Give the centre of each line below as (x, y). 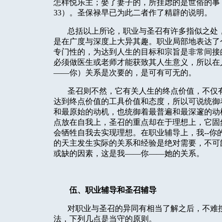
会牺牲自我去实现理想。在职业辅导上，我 (129, 133)
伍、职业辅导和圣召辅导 (113, 190)
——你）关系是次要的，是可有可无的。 (125, 73)
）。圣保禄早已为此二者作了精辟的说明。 (137, 13)
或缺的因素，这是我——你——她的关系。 (129, 154)
